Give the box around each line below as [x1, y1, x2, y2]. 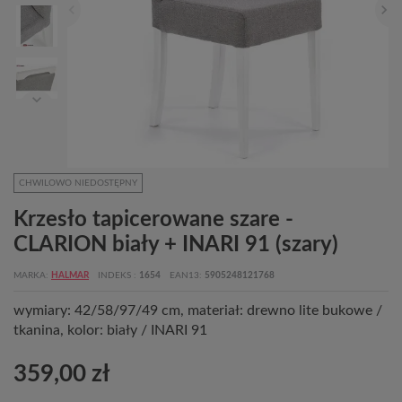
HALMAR [51, 271, 89, 280]
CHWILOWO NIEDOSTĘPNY [19, 179, 137, 188]
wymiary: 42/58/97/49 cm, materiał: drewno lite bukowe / [13, 303, 382, 318]
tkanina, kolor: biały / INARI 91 [13, 323, 207, 337]
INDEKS [98, 271, 134, 280]
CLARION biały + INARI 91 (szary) [13, 234, 338, 256]
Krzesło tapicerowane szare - [13, 209, 293, 231]
